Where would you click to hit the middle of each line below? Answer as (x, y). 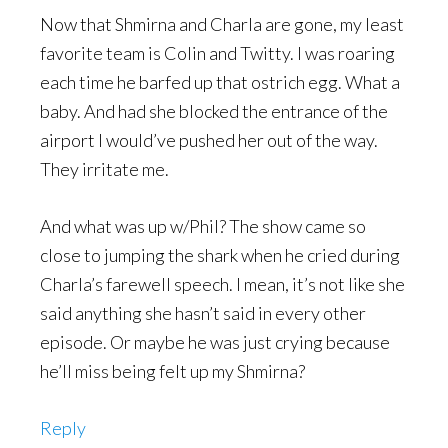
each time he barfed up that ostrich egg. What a (220, 82)
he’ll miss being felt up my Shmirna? (172, 371)
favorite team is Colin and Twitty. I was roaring (217, 53)
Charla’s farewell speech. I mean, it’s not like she (222, 284)
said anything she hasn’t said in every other (203, 313)
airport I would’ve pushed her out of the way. (209, 140)
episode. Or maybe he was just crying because (215, 342)
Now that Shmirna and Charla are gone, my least (222, 24)
